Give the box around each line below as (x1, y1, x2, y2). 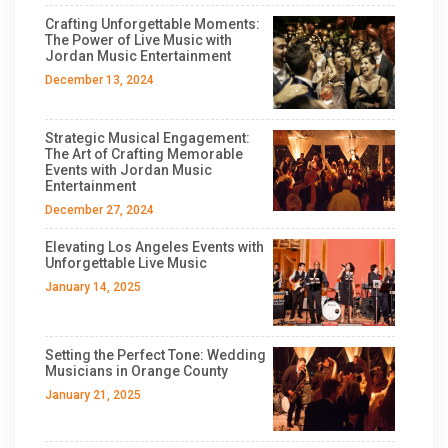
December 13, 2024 (45, 72, 154, 87)
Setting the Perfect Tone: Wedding (45, 347, 266, 364)
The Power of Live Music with (45, 31, 232, 48)
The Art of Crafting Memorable (45, 145, 243, 162)
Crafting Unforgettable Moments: (45, 15, 260, 32)
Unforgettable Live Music (45, 254, 207, 271)
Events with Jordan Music (45, 161, 212, 178)
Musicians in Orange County (45, 363, 228, 380)
